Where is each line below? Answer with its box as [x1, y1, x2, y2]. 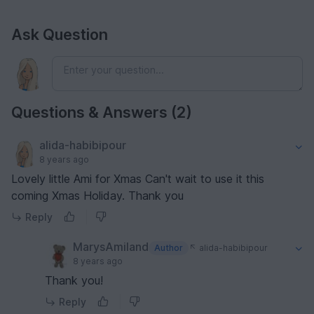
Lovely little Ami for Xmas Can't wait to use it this [11, 171, 264, 186]
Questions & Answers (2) [11, 102, 192, 121]
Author [153, 243, 183, 254]
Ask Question [11, 25, 108, 43]
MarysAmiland [73, 240, 149, 254]
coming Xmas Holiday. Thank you [11, 188, 184, 203]
